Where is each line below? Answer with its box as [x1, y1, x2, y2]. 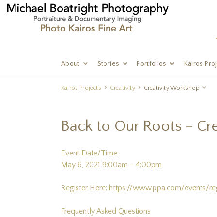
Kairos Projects [61, 85, 101, 91]
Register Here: [61, 184, 109, 192]
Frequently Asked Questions [61, 207, 151, 216]
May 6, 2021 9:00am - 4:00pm [61, 160, 162, 169]
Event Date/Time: [61, 149, 119, 157]
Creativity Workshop [143, 85, 200, 91]
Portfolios [137, 60, 167, 68]
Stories [97, 60, 120, 68]
